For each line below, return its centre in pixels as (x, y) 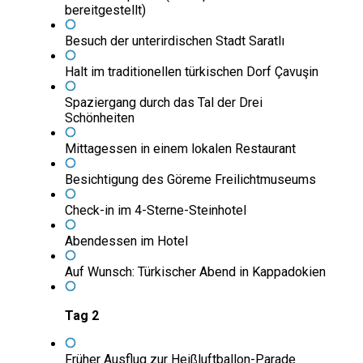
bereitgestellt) (105, 11)
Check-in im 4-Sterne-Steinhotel (156, 211)
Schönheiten (100, 118)
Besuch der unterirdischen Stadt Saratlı (175, 41)
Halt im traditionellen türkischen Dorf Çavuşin (192, 72)
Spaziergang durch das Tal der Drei (164, 103)
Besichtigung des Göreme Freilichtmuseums (190, 180)
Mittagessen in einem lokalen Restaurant (180, 149)
